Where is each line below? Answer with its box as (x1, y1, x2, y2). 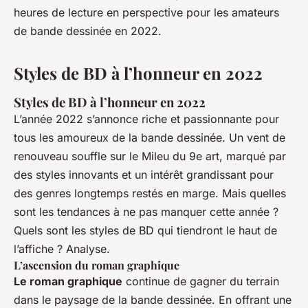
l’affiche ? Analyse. (14, 241, 110, 256)
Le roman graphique (14, 274, 122, 288)
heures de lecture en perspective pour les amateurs (14, 5, 279, 19)
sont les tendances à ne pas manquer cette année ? (14, 204, 278, 219)
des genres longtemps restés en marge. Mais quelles (14, 186, 286, 200)
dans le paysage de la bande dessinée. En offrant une (14, 292, 291, 307)
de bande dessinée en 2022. (14, 23, 162, 38)
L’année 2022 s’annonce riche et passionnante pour (14, 111, 279, 126)
